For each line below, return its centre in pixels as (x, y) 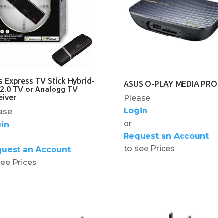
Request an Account (166, 136)
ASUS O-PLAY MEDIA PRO (170, 83)
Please (137, 98)
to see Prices (149, 148)
